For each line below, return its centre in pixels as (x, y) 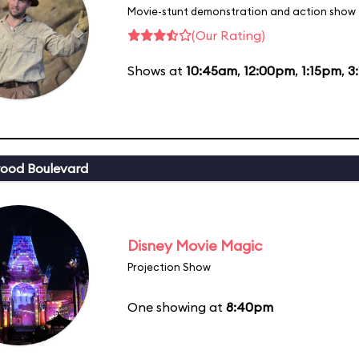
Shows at (157, 70)
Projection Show (169, 266)
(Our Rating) (228, 35)
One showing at (177, 307)
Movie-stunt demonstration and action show (242, 11)
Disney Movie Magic (195, 245)
